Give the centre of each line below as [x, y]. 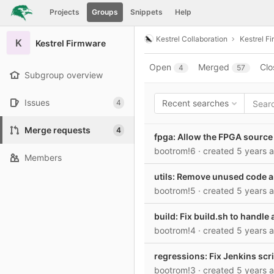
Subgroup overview [64, 75]
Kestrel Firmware [71, 43]
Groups [105, 12]
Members [43, 157]
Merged [214, 67]
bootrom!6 [176, 151]
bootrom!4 [176, 230]
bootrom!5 [176, 191]
